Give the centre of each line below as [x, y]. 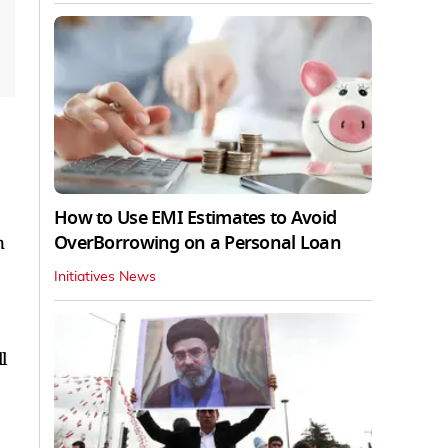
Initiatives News [105, 277]
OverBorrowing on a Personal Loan [197, 243]
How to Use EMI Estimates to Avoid [195, 218]
